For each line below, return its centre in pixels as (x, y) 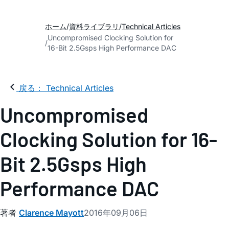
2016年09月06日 (116, 213)
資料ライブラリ (94, 26)
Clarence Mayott (51, 213)
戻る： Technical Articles (66, 88)
